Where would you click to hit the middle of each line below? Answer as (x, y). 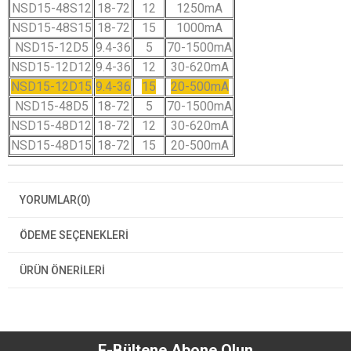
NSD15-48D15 (51, 145)
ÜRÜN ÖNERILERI (62, 270)
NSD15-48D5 (51, 106)
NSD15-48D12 (51, 125)
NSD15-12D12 (51, 67)
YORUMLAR (48, 199)
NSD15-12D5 (51, 47)
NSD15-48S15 (51, 27)
